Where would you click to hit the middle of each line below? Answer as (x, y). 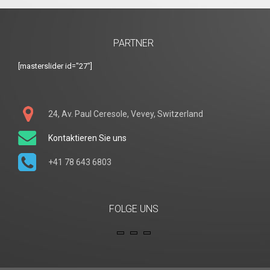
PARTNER (134, 43)
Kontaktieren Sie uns (87, 138)
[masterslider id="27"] (55, 66)
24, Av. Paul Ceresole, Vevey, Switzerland (126, 114)
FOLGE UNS (133, 209)
